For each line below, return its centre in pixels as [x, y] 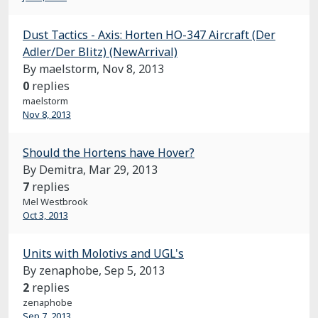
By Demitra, [56, 170]
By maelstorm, [62, 69]
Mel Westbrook [55, 202]
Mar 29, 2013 [123, 170]
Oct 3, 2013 [45, 215]
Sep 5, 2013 [135, 270]
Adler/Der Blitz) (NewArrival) [100, 52]
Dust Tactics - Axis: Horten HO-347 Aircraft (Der [149, 35]
